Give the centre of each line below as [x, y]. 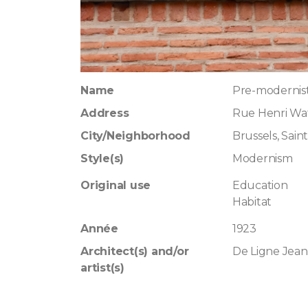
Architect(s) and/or [134, 251]
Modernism [262, 158]
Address [104, 113]
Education [260, 185]
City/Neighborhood [135, 136]
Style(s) [102, 158]
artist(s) [102, 268]
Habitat [252, 202]
